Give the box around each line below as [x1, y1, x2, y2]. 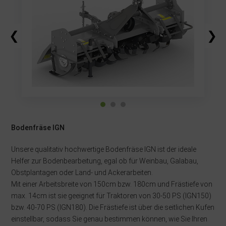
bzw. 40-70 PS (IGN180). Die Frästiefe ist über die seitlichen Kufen [11, 203, 215, 212]
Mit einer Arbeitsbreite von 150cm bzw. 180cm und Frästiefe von [11, 180, 213, 189]
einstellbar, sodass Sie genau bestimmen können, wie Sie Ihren [11, 215, 208, 223]
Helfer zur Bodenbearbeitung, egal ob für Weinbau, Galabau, [11, 157, 199, 165]
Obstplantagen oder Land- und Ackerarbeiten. [11, 168, 153, 177]
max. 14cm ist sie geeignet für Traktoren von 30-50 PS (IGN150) [11, 192, 212, 200]
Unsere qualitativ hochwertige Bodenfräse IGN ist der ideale [11, 145, 197, 154]
